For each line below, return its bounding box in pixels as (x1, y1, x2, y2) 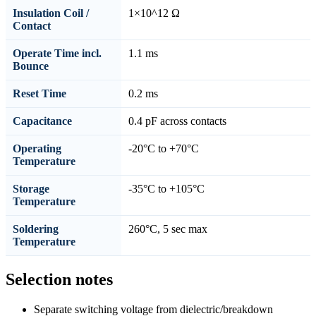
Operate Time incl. (13, 47, 102, 60)
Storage (13, 183, 49, 195)
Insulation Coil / (13, 7, 89, 20)
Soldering (13, 223, 59, 236)
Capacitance (13, 115, 72, 128)
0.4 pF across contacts (128, 115, 226, 128)
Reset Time (13, 87, 66, 100)
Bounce (13, 60, 49, 73)
